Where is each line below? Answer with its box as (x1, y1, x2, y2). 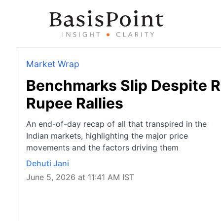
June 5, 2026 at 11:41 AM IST (26, 172, 134, 182)
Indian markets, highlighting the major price (26, 131, 188, 141)
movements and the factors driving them (26, 143, 179, 152)
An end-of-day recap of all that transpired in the (26, 119, 207, 129)
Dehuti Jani (26, 158, 69, 168)
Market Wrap (26, 59, 79, 69)
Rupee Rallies (26, 94, 123, 112)
